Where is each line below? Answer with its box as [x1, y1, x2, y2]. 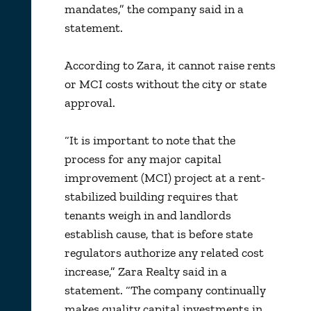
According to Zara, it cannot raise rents [64, 57, 276, 73]
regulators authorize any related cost [64, 244, 264, 260]
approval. [64, 94, 115, 110]
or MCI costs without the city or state [64, 76, 267, 92]
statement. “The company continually [64, 282, 266, 298]
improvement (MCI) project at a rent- [64, 169, 265, 185]
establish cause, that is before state [64, 226, 253, 242]
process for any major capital [64, 151, 221, 167]
